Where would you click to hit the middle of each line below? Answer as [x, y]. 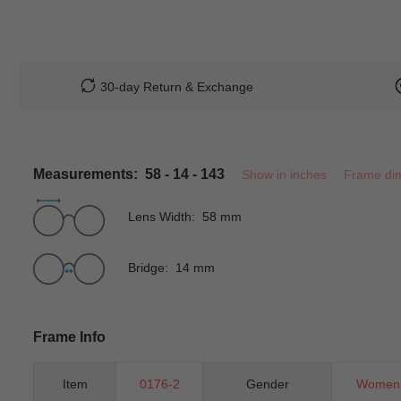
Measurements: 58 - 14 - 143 [129, 174]
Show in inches [284, 174]
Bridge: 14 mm [171, 267]
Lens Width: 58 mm [185, 216]
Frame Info [69, 337]
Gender [267, 384]
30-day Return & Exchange [176, 86]
